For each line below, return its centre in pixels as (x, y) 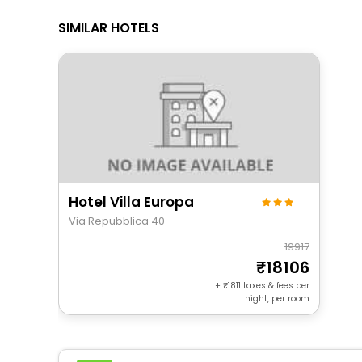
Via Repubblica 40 (117, 221)
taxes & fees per (275, 285)
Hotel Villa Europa (131, 202)
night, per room (277, 298)
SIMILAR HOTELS (109, 27)
